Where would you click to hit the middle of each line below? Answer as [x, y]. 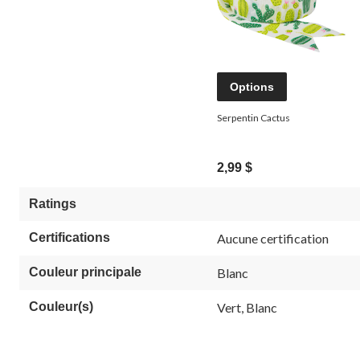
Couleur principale [85, 272]
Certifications [70, 237]
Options [252, 86]
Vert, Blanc [247, 307]
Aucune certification [273, 238]
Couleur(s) [61, 306]
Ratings [53, 203]
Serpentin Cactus [254, 117]
